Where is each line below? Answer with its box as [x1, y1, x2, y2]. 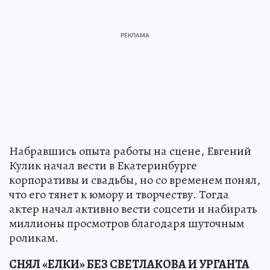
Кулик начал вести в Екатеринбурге [9, 157, 197, 174]
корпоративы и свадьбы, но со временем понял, [9, 171, 260, 188]
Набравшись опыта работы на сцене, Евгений [9, 142, 251, 159]
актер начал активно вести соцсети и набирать [9, 200, 257, 217]
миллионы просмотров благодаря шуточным [9, 215, 244, 231]
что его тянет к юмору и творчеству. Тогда [9, 186, 229, 202]
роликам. [9, 229, 58, 246]
